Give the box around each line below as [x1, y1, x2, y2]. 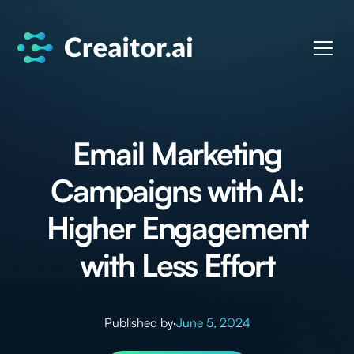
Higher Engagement [47, 207, 307, 247]
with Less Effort [80, 244, 274, 284]
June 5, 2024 [175, 314, 250, 331]
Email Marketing [73, 133, 281, 172]
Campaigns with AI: [51, 170, 303, 209]
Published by [104, 314, 173, 331]
